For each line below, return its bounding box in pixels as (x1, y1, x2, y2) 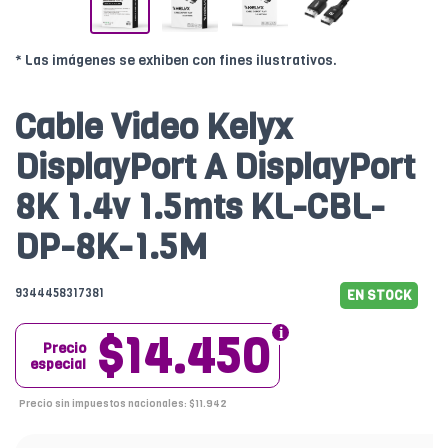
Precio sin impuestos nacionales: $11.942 (19, 396, 227, 411)
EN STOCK (347, 287, 411, 305)
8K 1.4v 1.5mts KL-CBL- (15, 183, 385, 232)
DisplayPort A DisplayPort (15, 143, 415, 192)
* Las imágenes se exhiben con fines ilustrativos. (15, 51, 337, 71)
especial (30, 355, 86, 375)
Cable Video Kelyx (15, 103, 292, 152)
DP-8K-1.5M (15, 223, 207, 272)
